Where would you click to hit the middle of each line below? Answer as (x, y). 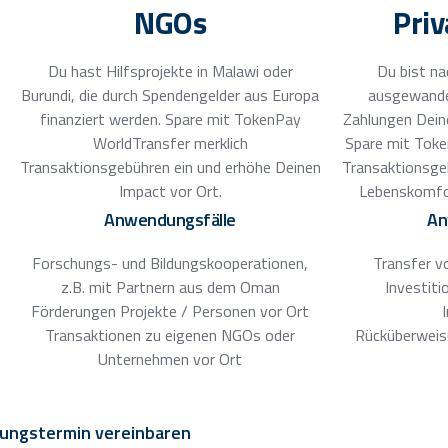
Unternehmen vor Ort (170, 358)
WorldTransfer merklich (170, 142)
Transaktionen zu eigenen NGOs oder (170, 334)
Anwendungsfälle (170, 219)
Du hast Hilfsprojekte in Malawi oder (170, 70)
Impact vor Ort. (170, 190)
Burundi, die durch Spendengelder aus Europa (170, 94)
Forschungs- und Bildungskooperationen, (170, 262)
